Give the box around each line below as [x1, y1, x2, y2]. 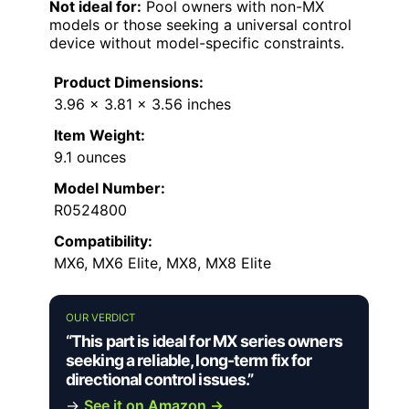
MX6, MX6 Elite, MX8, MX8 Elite [54, 253, 271, 272]
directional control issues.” [66, 369, 254, 389]
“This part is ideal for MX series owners [66, 330, 342, 351]
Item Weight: [54, 125, 145, 144]
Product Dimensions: [54, 72, 204, 91]
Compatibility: [54, 231, 152, 250]
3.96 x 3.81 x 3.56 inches [54, 94, 231, 113]
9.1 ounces [54, 147, 126, 166]
